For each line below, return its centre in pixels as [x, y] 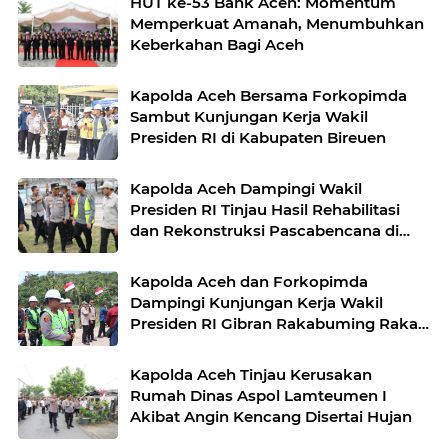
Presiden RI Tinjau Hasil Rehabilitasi [265, 210]
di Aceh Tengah [188, 345]
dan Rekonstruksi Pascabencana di [264, 231]
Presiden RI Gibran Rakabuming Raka [274, 324]
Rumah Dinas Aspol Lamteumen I [258, 396]
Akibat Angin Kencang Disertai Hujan [271, 417]
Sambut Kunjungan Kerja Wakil [249, 117]
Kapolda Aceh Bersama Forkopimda [268, 96]
